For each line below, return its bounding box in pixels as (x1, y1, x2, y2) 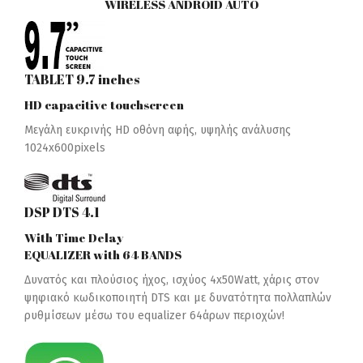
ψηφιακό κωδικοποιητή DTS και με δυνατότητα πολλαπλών (24, 291, 331, 305)
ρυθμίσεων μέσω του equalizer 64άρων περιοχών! (24, 309, 284, 323)
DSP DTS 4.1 (24, 203, 100, 222)
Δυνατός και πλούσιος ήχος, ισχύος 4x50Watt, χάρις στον (24, 273, 319, 288)
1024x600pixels (24, 141, 105, 156)
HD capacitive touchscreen (24, 96, 184, 113)
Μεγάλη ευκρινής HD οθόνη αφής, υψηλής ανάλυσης (24, 123, 291, 138)
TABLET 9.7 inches (24, 70, 139, 89)
